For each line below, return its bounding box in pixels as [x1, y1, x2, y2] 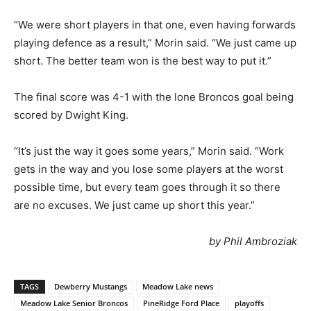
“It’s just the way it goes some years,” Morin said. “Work [14, 144, 284, 158]
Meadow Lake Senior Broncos [20, 297, 128, 308]
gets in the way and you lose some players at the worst [14, 162, 283, 176]
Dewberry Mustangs [54, 280, 127, 292]
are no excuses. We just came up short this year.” [14, 198, 255, 212]
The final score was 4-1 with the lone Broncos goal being [14, 90, 294, 103]
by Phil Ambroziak [209, 234, 297, 248]
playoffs [235, 297, 264, 308]
